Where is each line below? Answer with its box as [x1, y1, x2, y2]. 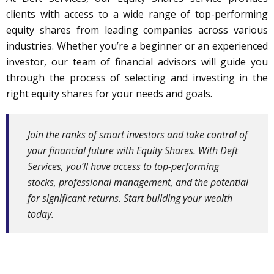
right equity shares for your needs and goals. [6, 87, 212, 101]
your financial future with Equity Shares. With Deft [28, 144, 238, 158]
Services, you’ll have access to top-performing [28, 160, 219, 174]
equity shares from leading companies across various [6, 23, 268, 37]
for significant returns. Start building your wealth [28, 191, 232, 206]
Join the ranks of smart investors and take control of [28, 128, 248, 142]
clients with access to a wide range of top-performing [6, 7, 268, 21]
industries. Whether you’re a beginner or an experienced [6, 39, 268, 53]
